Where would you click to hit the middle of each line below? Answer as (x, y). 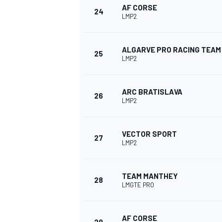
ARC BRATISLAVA (152, 92)
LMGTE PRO (138, 185)
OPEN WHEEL (99, 63)
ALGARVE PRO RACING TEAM (171, 50)
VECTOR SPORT (149, 134)
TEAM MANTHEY (150, 176)
